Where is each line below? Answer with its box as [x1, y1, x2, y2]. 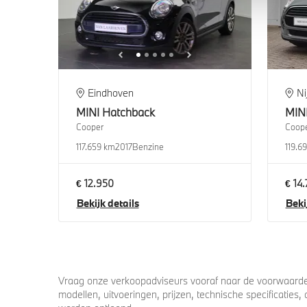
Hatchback [101, 104, 155, 119]
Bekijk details [76, 197, 139, 210]
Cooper [75, 121, 103, 132]
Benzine [132, 140, 164, 152]
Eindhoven [88, 86, 134, 99]
